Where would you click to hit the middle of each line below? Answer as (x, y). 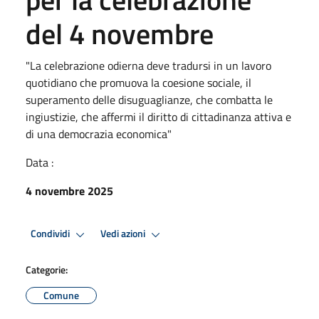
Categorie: (47, 269)
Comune (61, 295)
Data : (40, 162)
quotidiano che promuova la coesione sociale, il (138, 82)
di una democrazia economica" (99, 134)
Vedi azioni (124, 234)
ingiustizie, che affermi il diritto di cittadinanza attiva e (158, 116)
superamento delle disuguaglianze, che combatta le (149, 99)
